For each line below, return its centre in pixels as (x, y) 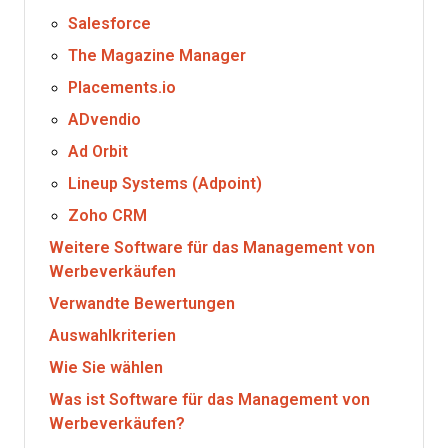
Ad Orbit (98, 151)
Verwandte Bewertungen (142, 303)
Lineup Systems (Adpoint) (165, 183)
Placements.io (122, 87)
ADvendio (105, 119)
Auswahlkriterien (112, 335)
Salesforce (110, 23)
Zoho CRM (108, 215)
